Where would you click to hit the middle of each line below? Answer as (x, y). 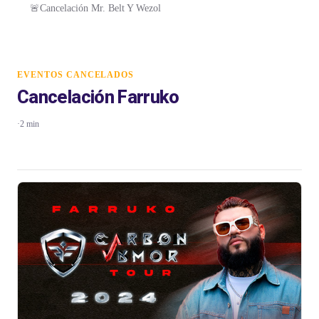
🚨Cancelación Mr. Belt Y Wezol (95, 8)
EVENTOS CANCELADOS (76, 75)
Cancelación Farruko (98, 97)
